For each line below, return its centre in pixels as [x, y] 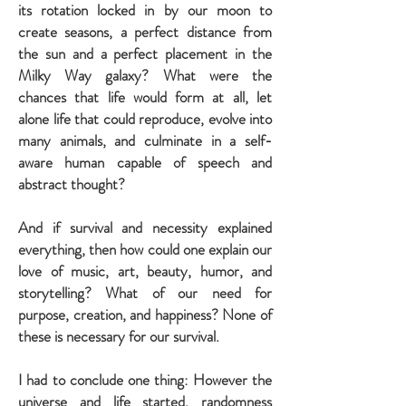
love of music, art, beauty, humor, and [145, 271]
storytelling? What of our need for [145, 293]
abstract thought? [72, 184]
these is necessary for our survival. [119, 337]
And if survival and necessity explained [145, 228]
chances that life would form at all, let [145, 97]
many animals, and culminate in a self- [145, 141]
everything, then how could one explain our [145, 250]
